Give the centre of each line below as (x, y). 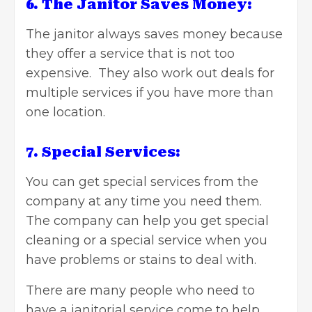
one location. (65, 112)
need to (231, 290)
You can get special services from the (142, 181)
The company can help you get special (147, 220)
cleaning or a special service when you (147, 240)
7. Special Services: (103, 151)
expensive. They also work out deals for (150, 73)
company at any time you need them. (146, 201)
